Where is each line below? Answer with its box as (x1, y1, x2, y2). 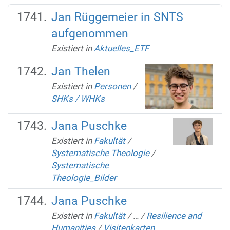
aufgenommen (51, 26, 128, 41)
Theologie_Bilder (51, 172, 117, 183)
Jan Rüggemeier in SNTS (51, 10, 183, 24)
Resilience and (146, 210, 202, 221)
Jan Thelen (51, 64, 110, 79)
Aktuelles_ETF (93, 43, 149, 53)
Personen (93, 81, 131, 91)
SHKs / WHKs (51, 93, 105, 104)
